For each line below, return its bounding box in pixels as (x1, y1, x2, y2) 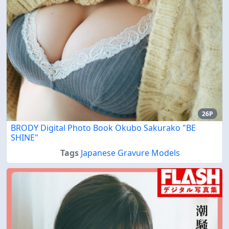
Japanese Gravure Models (80, 147, 180, 158)
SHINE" (11, 131, 38, 143)
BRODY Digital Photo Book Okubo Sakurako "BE (11, 122, 196, 133)
